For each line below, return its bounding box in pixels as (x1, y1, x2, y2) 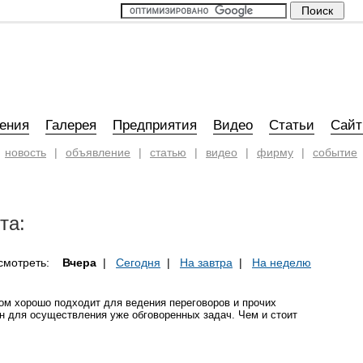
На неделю (252, 256, 311, 269)
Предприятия (113, 117, 197, 133)
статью (150, 146, 186, 159)
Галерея (45, 117, 96, 133)
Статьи (269, 117, 314, 133)
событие (313, 146, 357, 159)
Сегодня (116, 256, 160, 269)
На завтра (180, 256, 233, 269)
